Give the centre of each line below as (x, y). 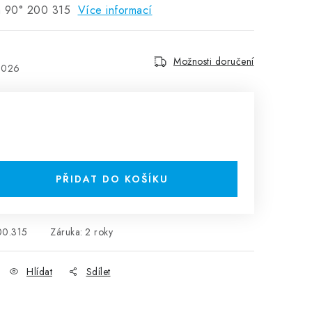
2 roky (99, 232)
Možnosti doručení (214, 61)
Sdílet (98, 272)
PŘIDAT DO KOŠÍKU (112, 179)
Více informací (115, 10)
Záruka (65, 232)
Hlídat (39, 272)
